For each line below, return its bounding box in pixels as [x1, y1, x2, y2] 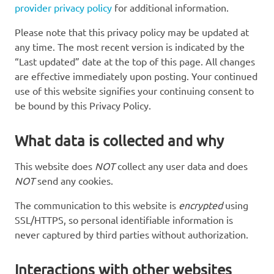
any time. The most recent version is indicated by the [15, 40, 245, 53]
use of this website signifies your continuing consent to [15, 84, 254, 97]
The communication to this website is [15, 198, 179, 211]
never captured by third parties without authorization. [15, 228, 248, 240]
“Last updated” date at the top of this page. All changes [15, 54, 255, 67]
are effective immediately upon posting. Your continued [15, 69, 257, 82]
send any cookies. [35, 174, 113, 187]
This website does [15, 159, 95, 172]
